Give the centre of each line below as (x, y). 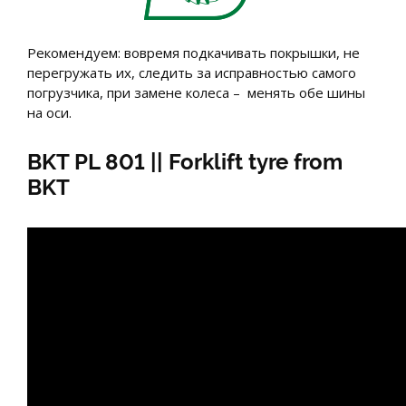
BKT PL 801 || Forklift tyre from (185, 161)
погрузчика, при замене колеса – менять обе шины (196, 92)
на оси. (49, 112)
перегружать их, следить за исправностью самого (192, 72)
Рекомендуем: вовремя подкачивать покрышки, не (193, 52)
